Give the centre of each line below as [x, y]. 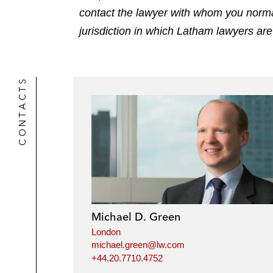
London [106, 232]
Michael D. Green [136, 216]
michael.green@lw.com [138, 245]
